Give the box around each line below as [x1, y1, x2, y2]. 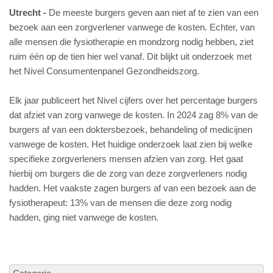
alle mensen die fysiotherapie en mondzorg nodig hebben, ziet [9, 37, 253, 47]
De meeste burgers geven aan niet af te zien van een [49, 7, 258, 18]
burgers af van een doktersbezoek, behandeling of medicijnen [9, 124, 252, 135]
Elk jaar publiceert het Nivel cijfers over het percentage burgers [9, 95, 258, 105]
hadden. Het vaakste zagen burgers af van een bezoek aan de [9, 183, 256, 193]
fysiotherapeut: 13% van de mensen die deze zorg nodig [9, 197, 232, 208]
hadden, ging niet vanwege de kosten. [9, 212, 158, 222]
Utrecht [9, 7, 41, 18]
